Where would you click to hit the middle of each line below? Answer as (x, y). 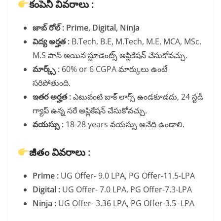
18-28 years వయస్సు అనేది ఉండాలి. (125, 125)
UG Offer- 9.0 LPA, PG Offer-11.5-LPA (127, 176)
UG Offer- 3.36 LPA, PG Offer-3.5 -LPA (125, 203)
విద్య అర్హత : (51, 42)
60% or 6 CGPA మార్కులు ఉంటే (113, 69)
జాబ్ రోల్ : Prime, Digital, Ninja (86, 28)
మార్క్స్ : (46, 69)
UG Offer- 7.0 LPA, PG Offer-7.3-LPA (126, 190)
